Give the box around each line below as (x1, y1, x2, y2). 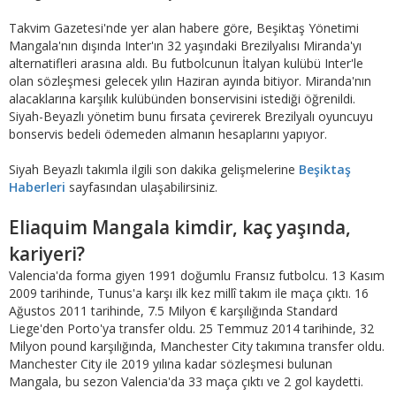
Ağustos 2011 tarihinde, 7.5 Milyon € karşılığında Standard (9, 302, 338, 320)
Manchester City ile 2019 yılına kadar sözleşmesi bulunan (9, 355, 332, 373)
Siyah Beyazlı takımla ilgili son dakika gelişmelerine (9, 161, 299, 179)
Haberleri (9, 179, 69, 196)
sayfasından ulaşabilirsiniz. (69, 179, 217, 196)
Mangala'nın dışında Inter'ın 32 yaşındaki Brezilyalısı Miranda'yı (9, 37, 362, 55)
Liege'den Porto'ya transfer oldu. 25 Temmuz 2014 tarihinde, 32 (9, 320, 374, 338)
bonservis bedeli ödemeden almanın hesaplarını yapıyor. (9, 126, 327, 143)
